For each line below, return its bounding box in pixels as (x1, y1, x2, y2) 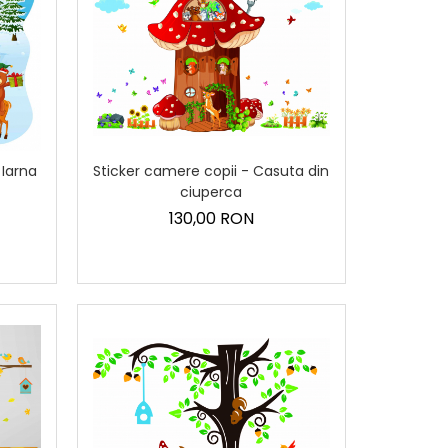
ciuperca (180, 182, 243, 203)
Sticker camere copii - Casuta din (93, 161, 330, 182)
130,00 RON (168, 207, 254, 231)
